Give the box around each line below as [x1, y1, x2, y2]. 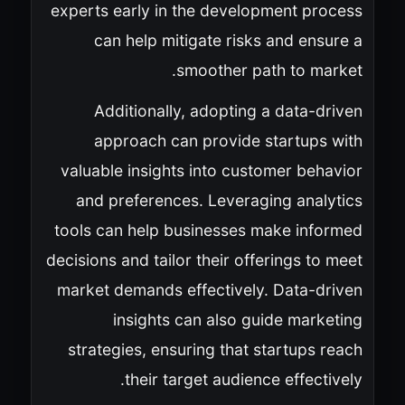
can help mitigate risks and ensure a [93, 30, 363, 50]
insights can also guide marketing [112, 309, 363, 329]
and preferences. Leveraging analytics [75, 190, 363, 210]
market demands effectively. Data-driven [56, 279, 363, 299]
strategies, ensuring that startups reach [67, 339, 363, 359]
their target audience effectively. [124, 369, 363, 389]
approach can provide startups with [93, 130, 363, 150]
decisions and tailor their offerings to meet [45, 250, 363, 269]
